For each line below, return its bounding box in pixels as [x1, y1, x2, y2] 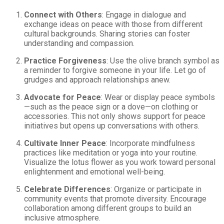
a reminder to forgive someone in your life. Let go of [24, 65, 206, 75]
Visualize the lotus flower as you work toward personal [24, 157, 215, 167]
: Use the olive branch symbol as [106, 56, 219, 66]
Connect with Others [24, 10, 102, 20]
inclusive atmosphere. [24, 213, 100, 223]
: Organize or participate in [110, 184, 201, 194]
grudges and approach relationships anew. [24, 75, 170, 85]
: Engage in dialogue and [102, 10, 186, 20]
